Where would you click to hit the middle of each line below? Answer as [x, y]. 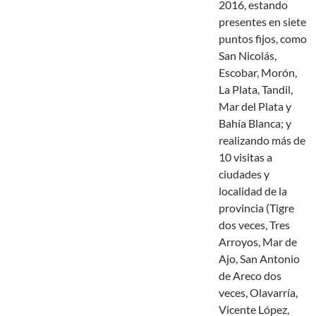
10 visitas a [245, 157]
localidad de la [253, 191]
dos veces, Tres [254, 225]
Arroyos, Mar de [258, 242]
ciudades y [244, 174]
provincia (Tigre [256, 208]
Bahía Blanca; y [255, 123]
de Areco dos [250, 276]
